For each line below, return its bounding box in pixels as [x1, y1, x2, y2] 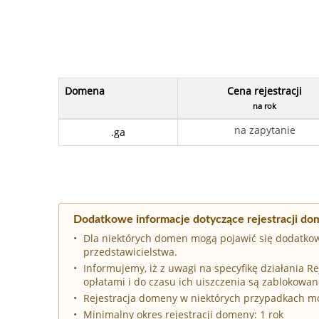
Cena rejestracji [227, 83, 302, 98]
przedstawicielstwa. [83, 244, 177, 258]
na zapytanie [234, 122, 296, 137]
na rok [253, 100, 276, 111]
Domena [65, 83, 105, 98]
